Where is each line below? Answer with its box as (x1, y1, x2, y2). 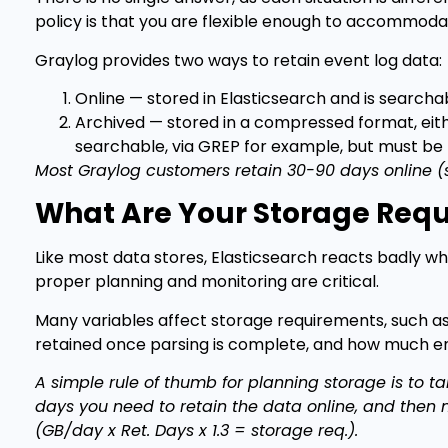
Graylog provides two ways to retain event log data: (35, 48, 442, 72)
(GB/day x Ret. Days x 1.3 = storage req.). (35, 419, 358, 443)
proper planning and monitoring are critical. (35, 270, 379, 294)
